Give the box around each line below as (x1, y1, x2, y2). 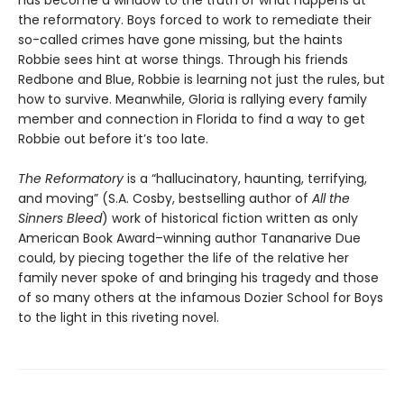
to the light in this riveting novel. (18, 308, 219, 327)
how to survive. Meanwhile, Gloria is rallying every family (18, 90, 367, 109)
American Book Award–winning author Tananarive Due (18, 229, 361, 248)
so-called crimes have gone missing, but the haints (18, 31, 343, 50)
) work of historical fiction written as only (102, 209, 358, 228)
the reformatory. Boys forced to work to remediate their (18, 11, 372, 30)
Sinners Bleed (18, 209, 102, 228)
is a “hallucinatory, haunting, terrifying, (127, 170, 367, 188)
